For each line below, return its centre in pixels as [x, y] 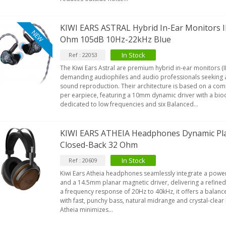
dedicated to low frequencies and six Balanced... [129, 104]
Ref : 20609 [83, 160]
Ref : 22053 [83, 55]
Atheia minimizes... [87, 210]
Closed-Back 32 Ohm [99, 145]
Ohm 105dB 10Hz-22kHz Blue [116, 39]
